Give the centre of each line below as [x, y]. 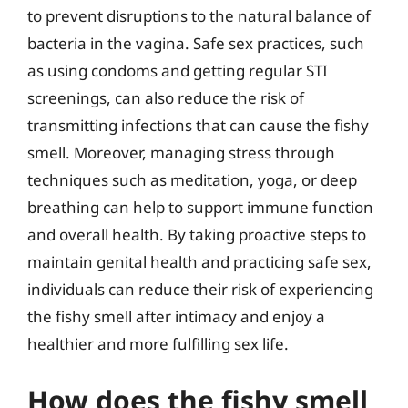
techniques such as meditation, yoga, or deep [192, 180]
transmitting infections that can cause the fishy [198, 125]
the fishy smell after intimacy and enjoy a [176, 316]
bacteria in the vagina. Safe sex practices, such [196, 43]
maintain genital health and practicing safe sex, [199, 262]
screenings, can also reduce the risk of [166, 98]
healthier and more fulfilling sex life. [158, 344]
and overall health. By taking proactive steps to [197, 235]
